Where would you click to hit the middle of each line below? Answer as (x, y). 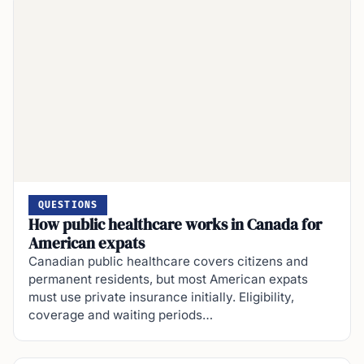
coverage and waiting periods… (121, 315)
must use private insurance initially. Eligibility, (161, 297)
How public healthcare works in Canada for (175, 225)
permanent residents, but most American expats (168, 279)
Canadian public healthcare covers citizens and (168, 262)
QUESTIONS (68, 206)
